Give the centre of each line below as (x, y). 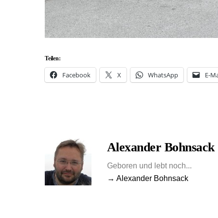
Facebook (76, 75)
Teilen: (53, 59)
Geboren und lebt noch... (149, 165)
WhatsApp (163, 75)
